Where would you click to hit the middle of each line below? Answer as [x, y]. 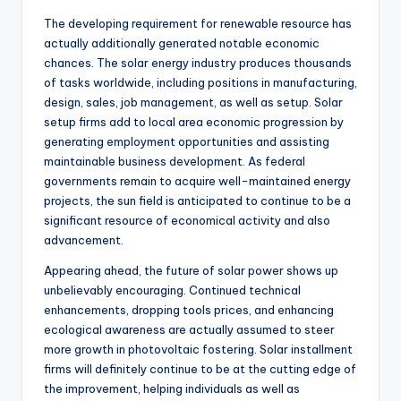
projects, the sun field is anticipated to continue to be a [197, 201]
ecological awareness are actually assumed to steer [189, 330]
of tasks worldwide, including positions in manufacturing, [200, 83]
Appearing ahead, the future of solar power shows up [191, 271]
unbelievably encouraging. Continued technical [172, 290]
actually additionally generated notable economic [182, 43]
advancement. [84, 240]
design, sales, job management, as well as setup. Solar [193, 102]
